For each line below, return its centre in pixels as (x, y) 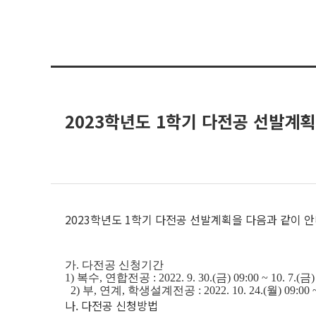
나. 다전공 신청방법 (111, 305)
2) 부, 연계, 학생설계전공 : (137, 290)
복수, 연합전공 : (118, 278)
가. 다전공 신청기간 (114, 265)
